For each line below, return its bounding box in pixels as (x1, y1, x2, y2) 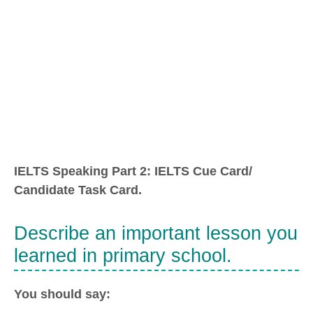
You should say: (14, 287, 110, 302)
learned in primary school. (14, 245, 232, 266)
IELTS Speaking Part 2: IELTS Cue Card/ (14, 164, 252, 179)
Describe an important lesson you (14, 222, 298, 244)
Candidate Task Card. (14, 183, 142, 198)
